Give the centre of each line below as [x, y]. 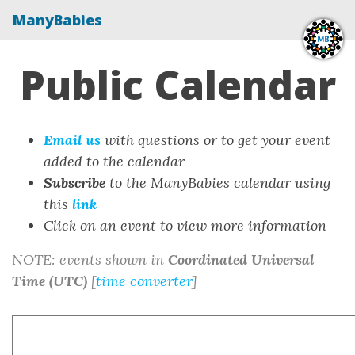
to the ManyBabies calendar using [218, 183]
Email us [72, 140]
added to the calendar [114, 161]
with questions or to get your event [216, 140]
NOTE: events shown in [90, 260]
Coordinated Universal [241, 260]
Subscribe [74, 183]
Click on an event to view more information [185, 225]
